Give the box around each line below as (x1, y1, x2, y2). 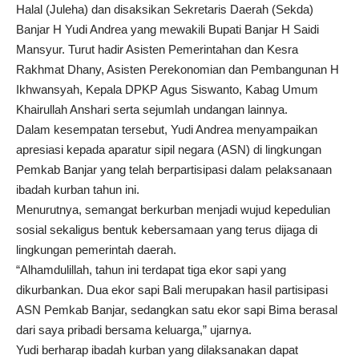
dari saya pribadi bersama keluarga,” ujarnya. (16, 323, 252, 337)
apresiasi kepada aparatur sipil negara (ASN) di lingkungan (16, 143, 321, 157)
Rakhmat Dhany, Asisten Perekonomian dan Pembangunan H (16, 63, 339, 77)
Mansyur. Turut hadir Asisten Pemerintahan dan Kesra (16, 42, 298, 57)
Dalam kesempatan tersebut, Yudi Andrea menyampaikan (16, 123, 317, 137)
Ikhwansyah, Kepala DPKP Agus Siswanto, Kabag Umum (16, 83, 318, 97)
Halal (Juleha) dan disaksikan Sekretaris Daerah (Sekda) (16, 2, 313, 17)
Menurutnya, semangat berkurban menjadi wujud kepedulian (16, 203, 330, 217)
